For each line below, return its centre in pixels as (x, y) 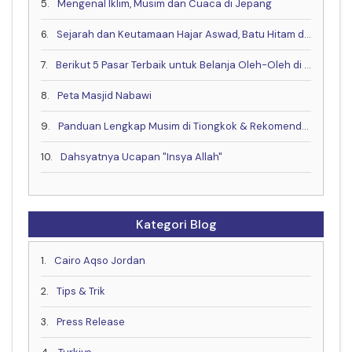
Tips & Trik (81, 291)
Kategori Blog (176, 224)
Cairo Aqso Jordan (100, 260)
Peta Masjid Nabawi (104, 95)
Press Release (91, 321)
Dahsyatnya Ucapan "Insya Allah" (141, 156)
